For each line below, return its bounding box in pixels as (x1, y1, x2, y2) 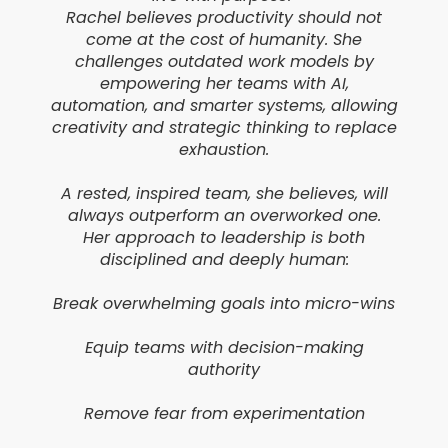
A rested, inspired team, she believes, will (60, 182, 388, 206)
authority (188, 358, 260, 382)
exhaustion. (179, 138, 269, 162)
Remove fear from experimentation (83, 402, 365, 426)
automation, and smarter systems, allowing (50, 94, 398, 118)
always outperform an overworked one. (67, 204, 381, 228)
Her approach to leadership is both (83, 226, 365, 250)
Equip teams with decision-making (84, 336, 364, 360)
